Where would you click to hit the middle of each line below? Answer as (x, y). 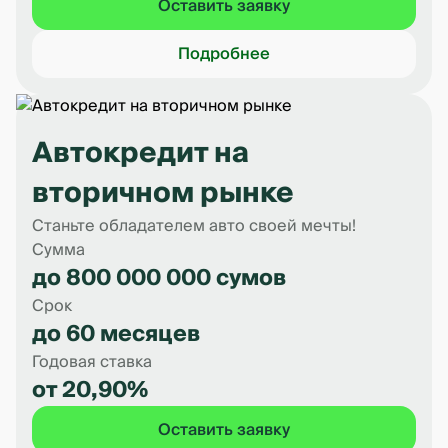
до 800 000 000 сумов (159, 278)
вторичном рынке (163, 193)
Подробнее (224, 54)
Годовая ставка (92, 362)
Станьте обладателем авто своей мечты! (194, 226)
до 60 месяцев (116, 334)
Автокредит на (140, 153)
